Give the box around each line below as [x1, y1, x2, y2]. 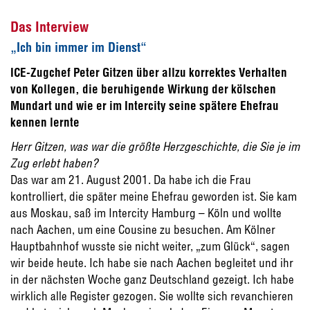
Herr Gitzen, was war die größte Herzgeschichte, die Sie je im [10, 139, 300, 154]
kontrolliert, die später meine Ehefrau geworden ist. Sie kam [10, 189, 297, 204]
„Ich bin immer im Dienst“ [10, 39, 147, 56]
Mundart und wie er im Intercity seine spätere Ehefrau [10, 98, 279, 113]
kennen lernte [10, 115, 80, 130]
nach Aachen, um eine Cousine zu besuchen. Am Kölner [10, 222, 275, 237]
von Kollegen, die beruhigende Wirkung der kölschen [10, 82, 276, 97]
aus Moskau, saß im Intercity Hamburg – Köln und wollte [10, 206, 282, 221]
